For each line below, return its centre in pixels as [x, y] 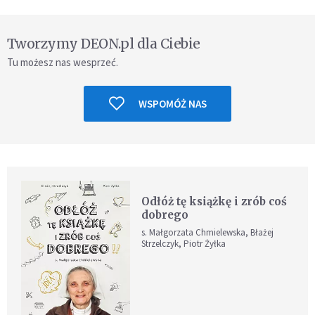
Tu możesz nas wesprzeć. [63, 62]
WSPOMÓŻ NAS [172, 103]
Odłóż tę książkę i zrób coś [214, 201]
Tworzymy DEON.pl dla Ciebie [104, 43]
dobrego [165, 214]
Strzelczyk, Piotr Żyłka [184, 243]
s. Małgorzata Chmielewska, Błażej [208, 232]
